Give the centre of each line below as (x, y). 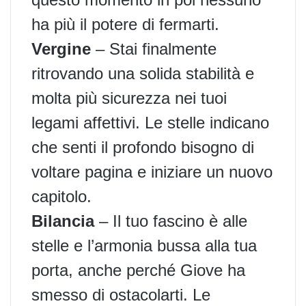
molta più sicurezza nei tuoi (129, 98)
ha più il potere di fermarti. (125, 24)
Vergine (61, 48)
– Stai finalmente (154, 48)
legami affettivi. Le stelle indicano (150, 122)
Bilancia (63, 221)
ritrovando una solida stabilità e (143, 73)
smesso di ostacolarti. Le (121, 294)
